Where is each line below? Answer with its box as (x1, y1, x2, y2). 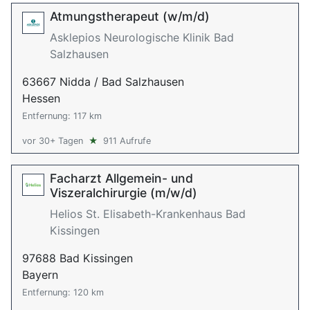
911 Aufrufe (103, 136, 151, 146)
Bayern (22, 268, 58, 282)
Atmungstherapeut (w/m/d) (50, 9, 210, 24)
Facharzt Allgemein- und (50, 171, 193, 185)
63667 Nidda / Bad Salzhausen (22, 75, 184, 89)
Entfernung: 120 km (22, 287, 104, 298)
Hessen (22, 91, 60, 105)
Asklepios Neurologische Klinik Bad (50, 30, 234, 44)
